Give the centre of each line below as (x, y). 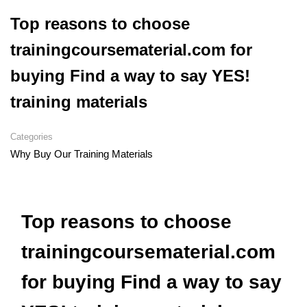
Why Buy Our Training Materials (82, 154)
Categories (32, 137)
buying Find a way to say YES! (130, 76)
